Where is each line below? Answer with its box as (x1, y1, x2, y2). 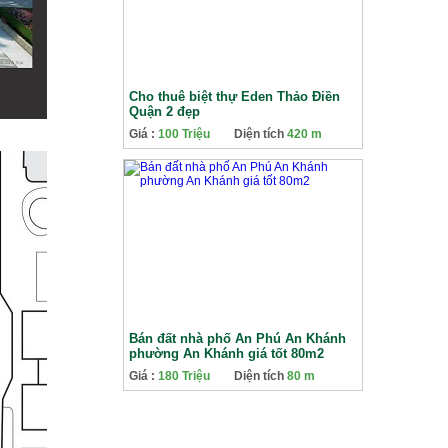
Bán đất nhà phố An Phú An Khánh (129, 331, 346, 346)
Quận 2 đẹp (129, 104, 200, 119)
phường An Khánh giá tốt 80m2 (129, 346, 324, 361)
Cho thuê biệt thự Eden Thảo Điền (129, 89, 340, 104)
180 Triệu (158, 369, 210, 383)
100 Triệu (158, 127, 210, 141)
